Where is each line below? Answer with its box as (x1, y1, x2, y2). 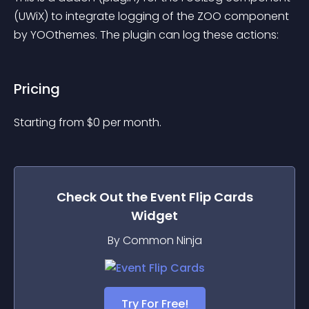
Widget (131, 207, 178, 224)
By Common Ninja (107, 232, 202, 248)
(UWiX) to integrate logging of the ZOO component (14, 8, 292, 24)
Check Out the (56, 188, 150, 206)
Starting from (14, 114, 87, 130)
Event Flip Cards (150, 188, 253, 206)
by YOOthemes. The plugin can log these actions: (14, 27, 279, 43)
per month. (103, 114, 161, 130)
